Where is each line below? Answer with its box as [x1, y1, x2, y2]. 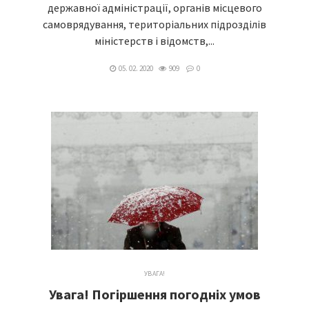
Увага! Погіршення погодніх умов [48, 286, 261, 303]
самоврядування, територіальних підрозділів [43, 17, 266, 31]
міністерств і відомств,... [94, 34, 215, 48]
